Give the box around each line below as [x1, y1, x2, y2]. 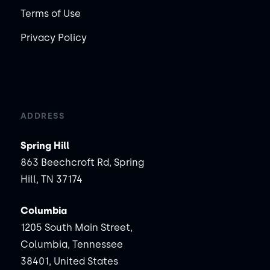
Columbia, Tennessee [20, 238, 123, 250]
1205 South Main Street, [20, 221, 133, 233]
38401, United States [20, 255, 118, 267]
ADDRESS [20, 110, 65, 121]
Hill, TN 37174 [20, 173, 83, 185]
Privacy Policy [20, 31, 87, 43]
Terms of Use [20, 7, 81, 19]
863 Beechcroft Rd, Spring [20, 156, 144, 168]
